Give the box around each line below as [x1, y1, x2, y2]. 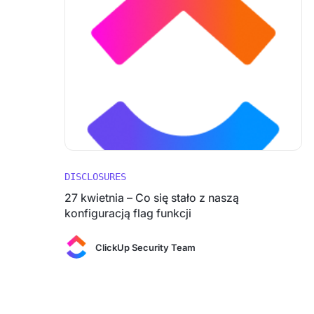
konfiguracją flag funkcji [64, 206, 191, 220]
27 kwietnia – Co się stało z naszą [64, 191, 239, 205]
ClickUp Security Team [95, 242, 196, 253]
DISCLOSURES [64, 171, 126, 182]
